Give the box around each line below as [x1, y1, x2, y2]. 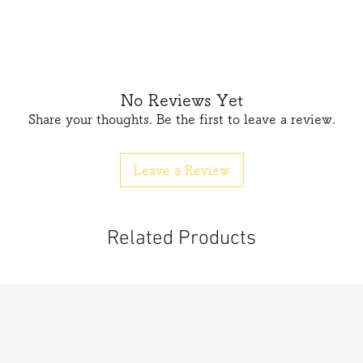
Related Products [107, 227, 256, 251]
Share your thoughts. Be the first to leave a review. [28, 113, 335, 126]
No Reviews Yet [120, 92, 243, 108]
